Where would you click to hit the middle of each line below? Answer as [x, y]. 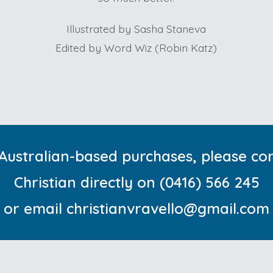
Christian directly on [84, 182]
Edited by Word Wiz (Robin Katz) [136, 48]
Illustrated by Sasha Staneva [136, 29]
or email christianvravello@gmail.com [136, 208]
